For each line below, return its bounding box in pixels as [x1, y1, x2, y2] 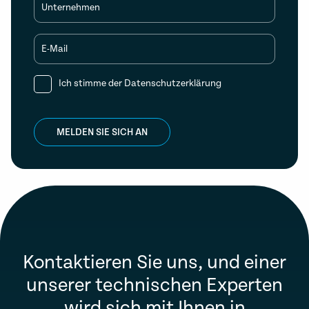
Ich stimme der [59, 78, 124, 89]
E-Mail [41, 43, 68, 54]
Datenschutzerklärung [124, 78, 221, 89]
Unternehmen [41, 2, 100, 13]
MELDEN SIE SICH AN [57, 126, 148, 138]
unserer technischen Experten [26, 275, 283, 297]
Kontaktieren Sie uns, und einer [23, 252, 286, 274]
